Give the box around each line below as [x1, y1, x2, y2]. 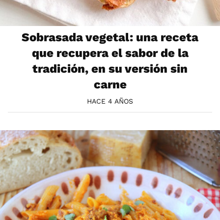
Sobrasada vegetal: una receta [22, 30, 198, 45]
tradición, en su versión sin [32, 62, 188, 76]
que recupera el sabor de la [31, 46, 189, 60]
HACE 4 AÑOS [87, 97, 133, 105]
